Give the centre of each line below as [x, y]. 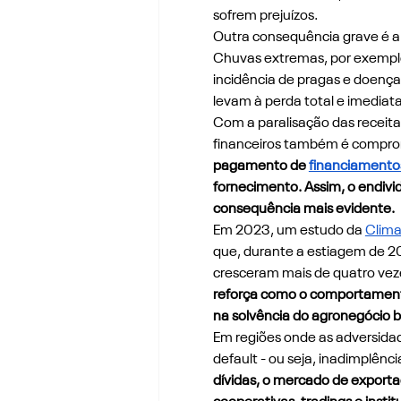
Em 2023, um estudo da [289, 230]
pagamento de [260, 166]
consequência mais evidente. [303, 209]
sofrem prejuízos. [265, 16]
